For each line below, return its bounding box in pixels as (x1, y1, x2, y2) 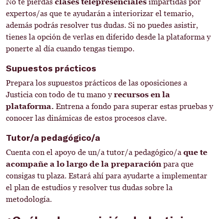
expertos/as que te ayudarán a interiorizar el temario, (6, 9, 194, 18)
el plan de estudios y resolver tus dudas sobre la (6, 183, 173, 192)
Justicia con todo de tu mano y (6, 90, 112, 99)
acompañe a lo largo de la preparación (6, 159, 161, 169)
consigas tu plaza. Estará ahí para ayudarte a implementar (6, 171, 207, 180)
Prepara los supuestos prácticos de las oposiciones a (6, 78, 187, 88)
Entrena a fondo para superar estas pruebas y (54, 102, 213, 111)
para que (161, 159, 194, 169)
